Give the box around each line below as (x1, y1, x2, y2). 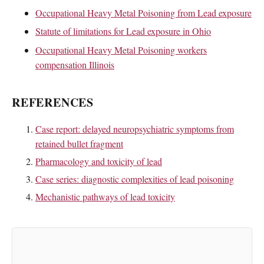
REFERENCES (12, 93, 94, 111)
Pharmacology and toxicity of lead (35, 155, 162, 168)
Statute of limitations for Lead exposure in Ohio (35, 25, 211, 38)
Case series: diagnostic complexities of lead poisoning (35, 172, 234, 185)
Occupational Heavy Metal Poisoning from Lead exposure (35, 6, 252, 19)
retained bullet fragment (35, 137, 123, 150)
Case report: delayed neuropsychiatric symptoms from (35, 123, 234, 136)
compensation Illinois (35, 58, 114, 71)
